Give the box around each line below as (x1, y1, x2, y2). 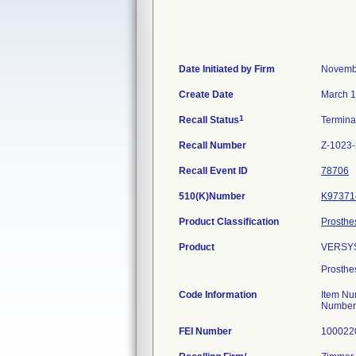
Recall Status (179, 114, 239, 126)
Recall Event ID (179, 165, 248, 176)
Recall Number (179, 140, 246, 151)
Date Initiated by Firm (179, 64, 275, 75)
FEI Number (179, 326, 232, 337)
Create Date (179, 89, 234, 100)
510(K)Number (179, 191, 246, 202)
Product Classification (179, 216, 279, 227)
